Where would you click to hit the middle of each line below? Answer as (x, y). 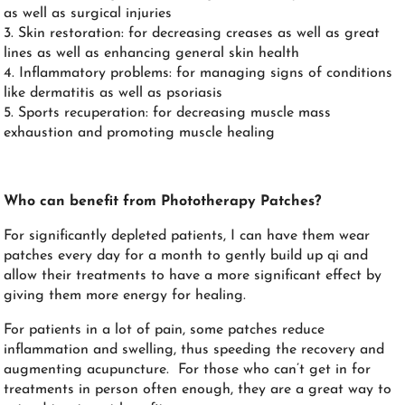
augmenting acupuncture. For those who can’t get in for (188, 369)
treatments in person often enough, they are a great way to (198, 389)
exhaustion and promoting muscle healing (140, 132)
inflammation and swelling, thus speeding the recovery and (194, 349)
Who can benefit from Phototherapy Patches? (163, 201)
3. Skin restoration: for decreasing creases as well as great (192, 33)
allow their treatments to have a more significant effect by (193, 275)
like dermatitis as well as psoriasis (113, 93)
